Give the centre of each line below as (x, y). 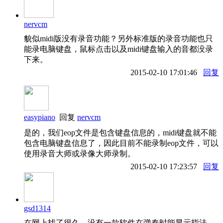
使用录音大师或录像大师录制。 (80, 153)
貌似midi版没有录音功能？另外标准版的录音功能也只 (118, 38)
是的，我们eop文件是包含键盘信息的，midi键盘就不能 (120, 132)
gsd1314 (37, 208)
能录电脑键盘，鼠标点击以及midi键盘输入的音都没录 (118, 49)
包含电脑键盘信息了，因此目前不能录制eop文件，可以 (121, 143)
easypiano (40, 117)
